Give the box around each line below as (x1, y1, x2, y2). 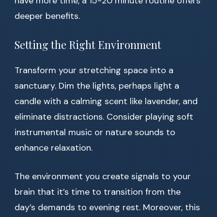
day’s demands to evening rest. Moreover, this (15, 201, 200, 214)
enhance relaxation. (15, 142, 93, 154)
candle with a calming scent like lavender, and (15, 95, 198, 108)
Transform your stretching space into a (15, 64, 173, 77)
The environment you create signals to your (15, 170, 191, 183)
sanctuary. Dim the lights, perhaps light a (15, 80, 179, 92)
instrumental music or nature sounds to (15, 126, 175, 139)
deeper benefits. (15, 10, 80, 22)
